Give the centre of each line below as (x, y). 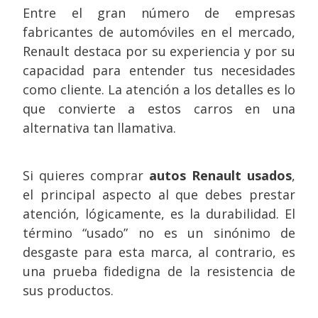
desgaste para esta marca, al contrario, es (159, 252)
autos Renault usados (220, 175)
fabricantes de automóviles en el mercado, (159, 32)
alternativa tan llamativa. (99, 128)
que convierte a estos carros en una (159, 109)
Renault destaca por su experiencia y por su (159, 51)
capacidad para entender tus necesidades (159, 70)
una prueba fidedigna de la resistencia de (159, 271)
